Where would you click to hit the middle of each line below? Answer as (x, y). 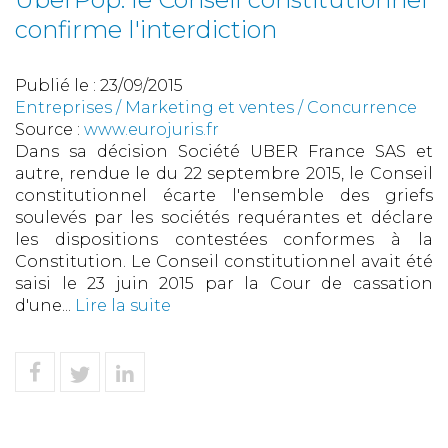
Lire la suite (123, 306)
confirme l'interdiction (146, 30)
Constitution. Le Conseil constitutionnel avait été (224, 262)
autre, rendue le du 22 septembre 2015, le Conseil (224, 174)
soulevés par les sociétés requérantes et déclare (224, 218)
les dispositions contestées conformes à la (224, 240)
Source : (49, 130)
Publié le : (57, 86)
